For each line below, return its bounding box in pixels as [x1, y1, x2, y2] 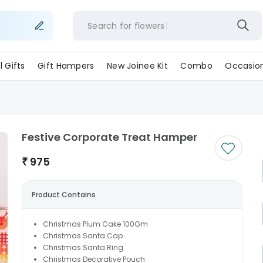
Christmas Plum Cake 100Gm [42, 219, 148, 229]
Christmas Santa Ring [42, 242, 123, 252]
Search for [87, 19, 132, 32]
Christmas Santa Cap [42, 231, 123, 241]
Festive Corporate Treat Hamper [21, 130, 197, 144]
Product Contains [31, 190, 96, 200]
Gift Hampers [38, 60, 95, 72]
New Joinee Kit [107, 60, 168, 72]
